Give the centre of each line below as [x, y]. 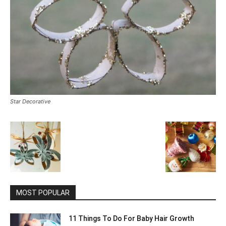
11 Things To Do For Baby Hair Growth [131, 218]
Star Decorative [30, 101]
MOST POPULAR [43, 192]
